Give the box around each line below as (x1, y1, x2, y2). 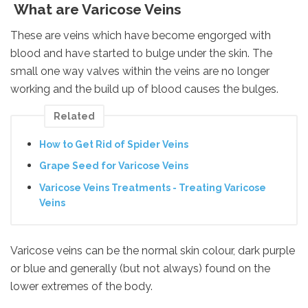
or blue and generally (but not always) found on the (10, 261, 270, 275)
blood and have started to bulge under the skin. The (10, 47, 272, 60)
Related (54, 111, 95, 122)
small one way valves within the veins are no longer (10, 65, 269, 78)
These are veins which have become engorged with (10, 29, 271, 43)
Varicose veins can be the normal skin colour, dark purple (10, 243, 295, 257)
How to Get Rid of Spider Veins (39, 138, 188, 150)
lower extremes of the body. (10, 279, 153, 293)
